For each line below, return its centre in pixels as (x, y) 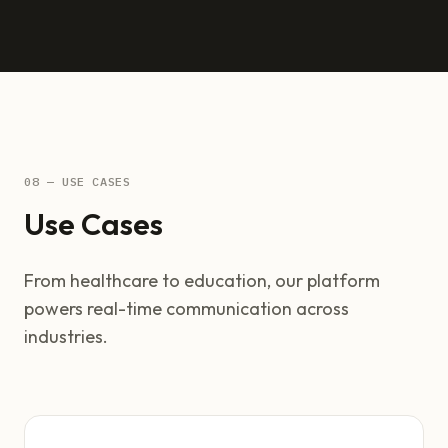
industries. (66, 336)
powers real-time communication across (186, 308)
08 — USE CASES (77, 181)
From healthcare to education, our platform (202, 280)
